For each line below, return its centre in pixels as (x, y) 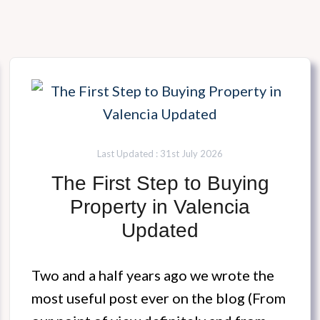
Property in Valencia (160, 207)
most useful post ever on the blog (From (159, 298)
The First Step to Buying (160, 184)
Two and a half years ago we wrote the (153, 275)
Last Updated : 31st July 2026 (160, 154)
